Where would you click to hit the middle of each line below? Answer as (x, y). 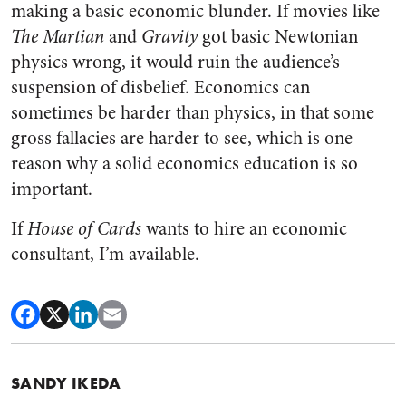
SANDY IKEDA (66, 383)
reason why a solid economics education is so (184, 164)
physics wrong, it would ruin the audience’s (175, 62)
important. (52, 189)
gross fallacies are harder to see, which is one (182, 138)
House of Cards (84, 229)
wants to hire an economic (244, 229)
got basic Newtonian (278, 37)
